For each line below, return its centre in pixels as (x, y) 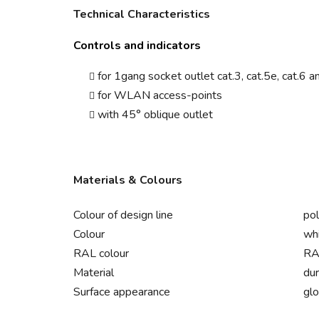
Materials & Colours (128, 181)
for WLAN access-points (160, 96)
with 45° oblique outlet (155, 115)
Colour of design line (123, 215)
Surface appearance (122, 292)
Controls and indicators (137, 46)
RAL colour (101, 254)
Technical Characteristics (142, 15)
